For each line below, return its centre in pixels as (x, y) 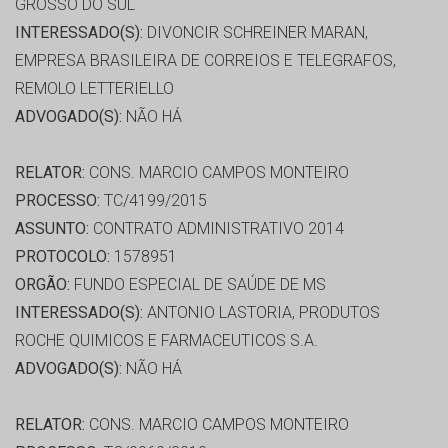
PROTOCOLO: (62, 257)
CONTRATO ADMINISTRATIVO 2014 (216, 229)
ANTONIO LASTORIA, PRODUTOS (261, 313)
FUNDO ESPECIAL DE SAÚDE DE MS (198, 285)
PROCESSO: (57, 201)
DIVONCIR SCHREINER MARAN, (255, 33)
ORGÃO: (42, 285)
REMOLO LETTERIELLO (94, 89)
